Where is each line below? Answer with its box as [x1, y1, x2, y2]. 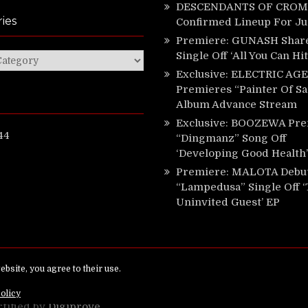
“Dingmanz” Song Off [176, 131, 287, 144]
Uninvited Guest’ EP [176, 195, 280, 208]
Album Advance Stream [176, 98, 297, 111]
